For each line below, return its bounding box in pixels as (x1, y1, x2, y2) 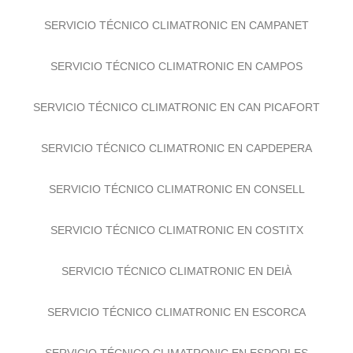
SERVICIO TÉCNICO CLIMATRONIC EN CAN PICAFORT (33, 107, 320, 121)
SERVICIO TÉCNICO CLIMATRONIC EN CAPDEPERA (41, 148, 312, 162)
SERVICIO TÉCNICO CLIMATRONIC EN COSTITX (50, 230, 303, 243)
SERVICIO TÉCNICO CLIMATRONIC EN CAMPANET (44, 25, 309, 39)
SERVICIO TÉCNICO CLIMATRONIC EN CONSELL (48, 189, 305, 203)
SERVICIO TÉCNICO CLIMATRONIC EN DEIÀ (61, 271, 292, 284)
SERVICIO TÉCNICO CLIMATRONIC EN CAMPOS (50, 66, 303, 80)
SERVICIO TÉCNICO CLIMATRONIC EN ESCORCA (47, 312, 306, 325)
